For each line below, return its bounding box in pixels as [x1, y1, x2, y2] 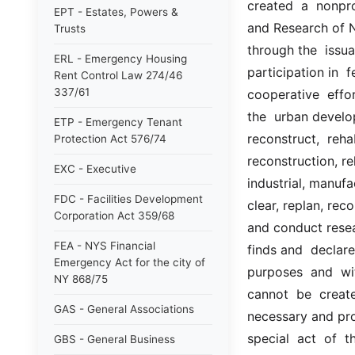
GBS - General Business [54, 333, 175, 345]
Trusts [54, 22, 86, 35]
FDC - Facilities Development [54, 193, 203, 205]
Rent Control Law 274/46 [54, 69, 182, 82]
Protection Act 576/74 [54, 132, 166, 145]
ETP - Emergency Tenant [54, 116, 182, 128]
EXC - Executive [54, 162, 136, 175]
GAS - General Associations [54, 303, 194, 315]
